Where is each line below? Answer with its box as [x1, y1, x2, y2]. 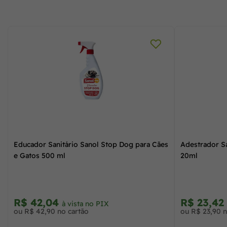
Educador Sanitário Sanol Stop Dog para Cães [14, 139, 168, 149]
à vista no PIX [62, 199, 109, 208]
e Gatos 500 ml [14, 150, 65, 160]
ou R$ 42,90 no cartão [14, 206, 89, 216]
